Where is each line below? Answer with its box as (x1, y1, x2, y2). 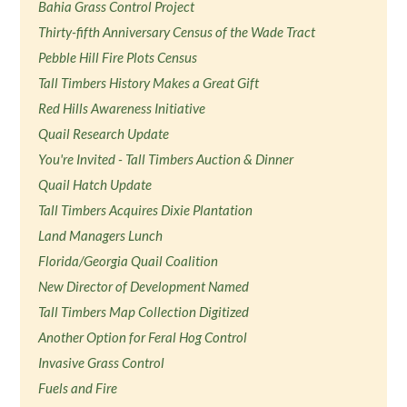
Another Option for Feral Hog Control (38, 329, 248, 345)
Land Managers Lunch (38, 227, 164, 243)
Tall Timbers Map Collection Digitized (38, 303, 250, 320)
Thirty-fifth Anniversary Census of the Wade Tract (38, 24, 316, 40)
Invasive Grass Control (38, 354, 165, 371)
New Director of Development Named (38, 278, 250, 294)
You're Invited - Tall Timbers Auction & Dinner (38, 151, 294, 167)
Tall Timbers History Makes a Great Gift (38, 74, 260, 91)
